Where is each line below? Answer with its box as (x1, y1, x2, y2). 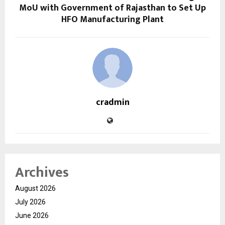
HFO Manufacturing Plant (61, 12, 164, 28)
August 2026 (15, 184, 56, 193)
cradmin (95, 95, 130, 110)
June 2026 (15, 211, 49, 220)
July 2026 (15, 198, 46, 206)
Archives (15, 161, 69, 185)
